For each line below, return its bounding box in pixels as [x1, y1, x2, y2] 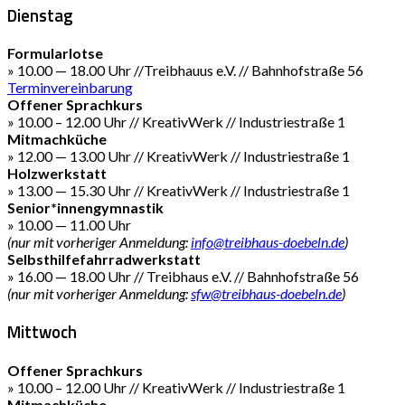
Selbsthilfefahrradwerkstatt [7, 250, 201, 268]
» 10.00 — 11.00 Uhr [7, 216, 131, 234]
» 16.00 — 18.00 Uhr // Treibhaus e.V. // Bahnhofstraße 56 [7, 268, 359, 286]
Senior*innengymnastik [7, 199, 164, 217]
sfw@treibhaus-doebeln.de [191, 285, 342, 303]
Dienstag [7, 2, 73, 28]
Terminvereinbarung [7, 79, 133, 97]
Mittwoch [7, 319, 77, 345]
